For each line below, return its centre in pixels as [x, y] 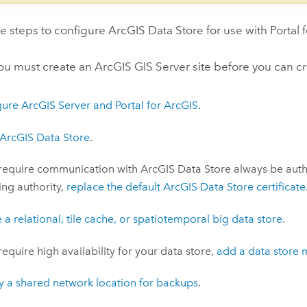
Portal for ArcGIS [157, 105]
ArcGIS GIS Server [143, 66]
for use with [237, 30]
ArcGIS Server [56, 105]
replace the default [115, 187]
